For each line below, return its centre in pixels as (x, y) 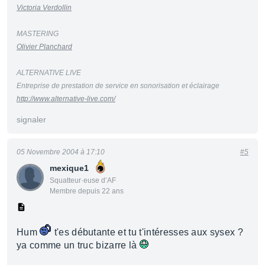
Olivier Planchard (44, 47)
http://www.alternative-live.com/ (66, 99)
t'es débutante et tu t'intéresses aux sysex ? (148, 232)
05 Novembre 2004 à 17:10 (61, 152)
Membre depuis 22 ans (87, 191)
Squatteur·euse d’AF (83, 180)
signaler (31, 119)
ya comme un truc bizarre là (78, 245)
